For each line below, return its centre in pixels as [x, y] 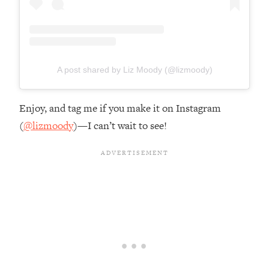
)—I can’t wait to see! [120, 126]
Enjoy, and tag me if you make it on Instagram [120, 108]
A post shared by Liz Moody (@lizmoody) [134, 70]
